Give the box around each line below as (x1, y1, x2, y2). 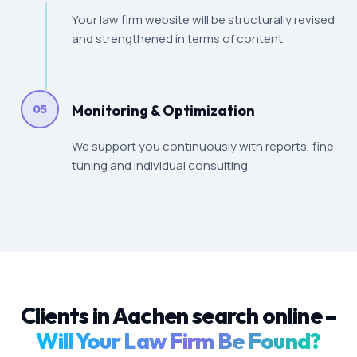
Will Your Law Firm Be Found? (36, 327, 321, 355)
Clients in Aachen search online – (20, 301, 337, 329)
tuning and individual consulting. (72, 157, 251, 174)
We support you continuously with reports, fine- (72, 138, 339, 155)
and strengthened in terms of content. (72, 30, 286, 47)
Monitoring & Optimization (72, 101, 256, 120)
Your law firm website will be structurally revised (72, 11, 335, 28)
